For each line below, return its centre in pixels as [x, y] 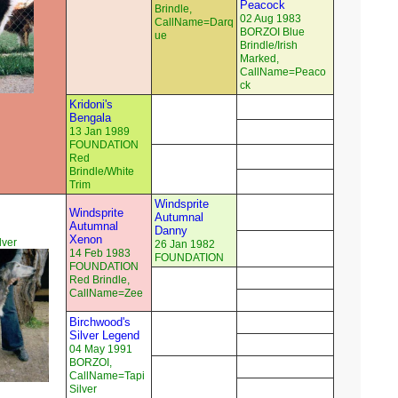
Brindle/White [102, 172]
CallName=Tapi [107, 376]
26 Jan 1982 [185, 245]
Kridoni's [91, 105]
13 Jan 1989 [99, 132]
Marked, [259, 59]
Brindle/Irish [269, 46]
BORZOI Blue [272, 32]
